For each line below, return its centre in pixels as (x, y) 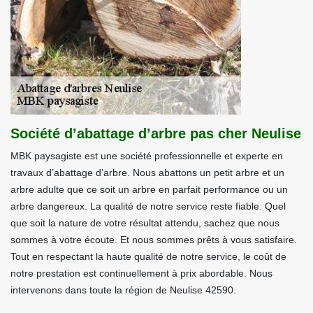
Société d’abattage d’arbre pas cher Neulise (156, 133)
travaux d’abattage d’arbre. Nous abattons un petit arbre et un (147, 173)
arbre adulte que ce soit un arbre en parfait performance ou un (149, 189)
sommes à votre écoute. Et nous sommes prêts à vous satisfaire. (154, 240)
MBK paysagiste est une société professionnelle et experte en (147, 156)
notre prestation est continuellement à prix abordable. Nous (141, 273)
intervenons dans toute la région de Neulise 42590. (123, 290)
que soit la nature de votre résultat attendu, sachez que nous (145, 223)
